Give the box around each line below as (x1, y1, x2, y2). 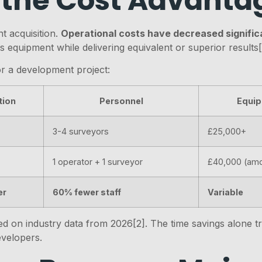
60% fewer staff (53, 187, 122, 197)
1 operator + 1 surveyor (53, 156, 143, 167)
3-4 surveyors (53, 126, 109, 136)
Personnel (99, 95, 143, 106)
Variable (208, 187, 244, 197)
